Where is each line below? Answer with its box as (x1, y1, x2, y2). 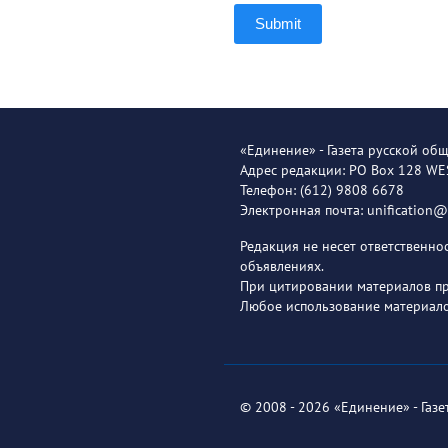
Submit (255, 15, 302, 32)
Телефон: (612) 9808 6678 (240, 181, 404, 199)
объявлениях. (240, 257, 324, 275)
